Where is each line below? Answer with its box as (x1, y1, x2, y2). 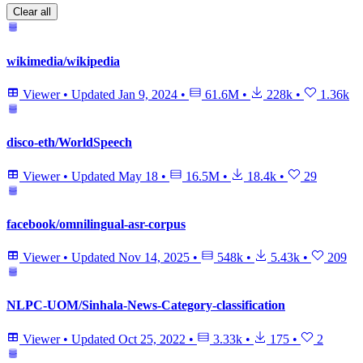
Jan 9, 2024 (118, 88, 177, 101)
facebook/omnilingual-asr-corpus (6, 216, 186, 231)
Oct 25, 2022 (118, 331, 186, 346)
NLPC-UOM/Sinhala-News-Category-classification (6, 298, 285, 313)
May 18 (118, 169, 158, 183)
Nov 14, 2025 (118, 250, 190, 265)
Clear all (13, 6, 51, 19)
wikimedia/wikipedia (6, 53, 120, 68)
